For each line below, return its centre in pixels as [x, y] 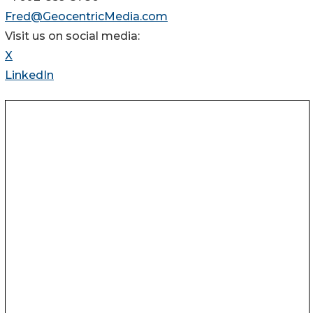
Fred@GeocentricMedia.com [86, 17]
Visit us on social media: [72, 36]
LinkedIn [29, 75]
